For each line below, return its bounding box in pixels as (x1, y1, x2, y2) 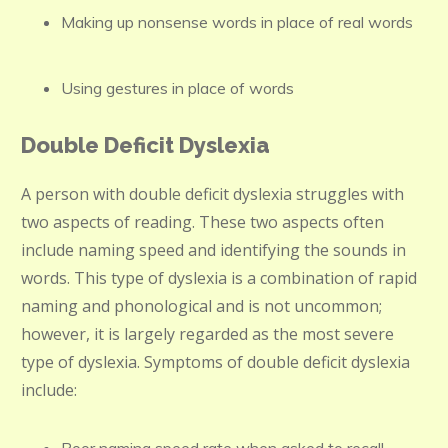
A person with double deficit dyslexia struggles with (21, 183, 404, 205)
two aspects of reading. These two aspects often (21, 211, 384, 233)
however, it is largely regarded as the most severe (21, 323, 394, 345)
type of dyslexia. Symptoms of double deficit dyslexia (21, 351, 410, 373)
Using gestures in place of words (61, 78, 294, 98)
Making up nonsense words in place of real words (61, 12, 413, 32)
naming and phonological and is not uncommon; (21, 295, 382, 317)
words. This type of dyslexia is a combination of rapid (21, 267, 417, 289)
